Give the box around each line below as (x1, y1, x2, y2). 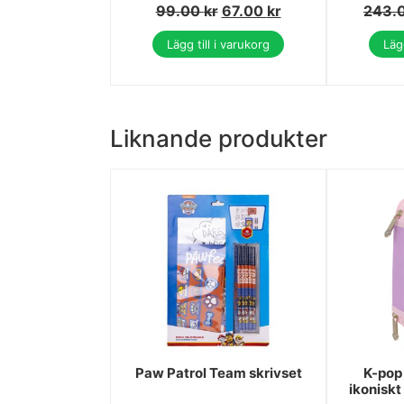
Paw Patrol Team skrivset (134, 364, 302, 382)
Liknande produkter (110, 124, 327, 153)
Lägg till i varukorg (167, 37, 270, 52)
